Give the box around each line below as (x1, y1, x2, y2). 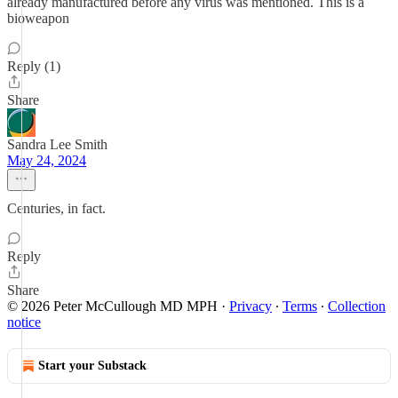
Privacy (229, 298, 272, 314)
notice (7, 314, 41, 330)
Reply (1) (7, 59, 60, 74)
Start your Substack (38, 359, 147, 372)
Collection (328, 298, 386, 314)
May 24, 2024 (7, 153, 86, 168)
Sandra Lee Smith (7, 137, 107, 152)
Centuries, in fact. (7, 201, 106, 216)
